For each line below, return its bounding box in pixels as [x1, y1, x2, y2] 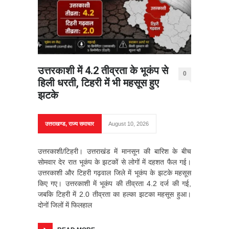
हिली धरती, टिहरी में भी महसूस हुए [38, 77, 159, 89]
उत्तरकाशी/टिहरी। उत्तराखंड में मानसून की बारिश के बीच [38, 147, 191, 156]
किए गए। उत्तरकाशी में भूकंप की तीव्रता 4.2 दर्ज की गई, [38, 179, 191, 188]
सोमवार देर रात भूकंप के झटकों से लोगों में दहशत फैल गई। [38, 158, 191, 167]
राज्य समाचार [68, 121, 94, 127]
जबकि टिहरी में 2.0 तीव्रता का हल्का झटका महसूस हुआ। [38, 190, 191, 199]
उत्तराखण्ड [45, 121, 65, 127]
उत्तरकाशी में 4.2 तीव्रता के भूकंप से [38, 64, 168, 77]
